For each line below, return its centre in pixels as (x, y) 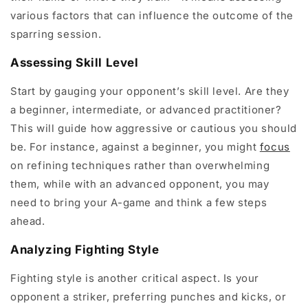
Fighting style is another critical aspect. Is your (135, 278)
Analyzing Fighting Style (85, 250)
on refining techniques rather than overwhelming (140, 166)
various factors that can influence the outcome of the (152, 16)
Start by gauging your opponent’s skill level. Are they (150, 91)
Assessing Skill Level (75, 63)
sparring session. (56, 34)
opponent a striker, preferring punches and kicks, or (148, 297)
